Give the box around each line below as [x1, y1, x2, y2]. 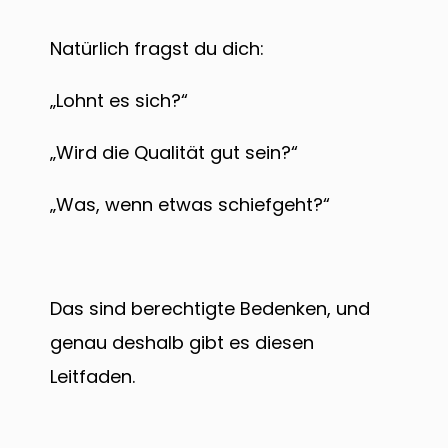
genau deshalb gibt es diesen [50, 330, 314, 356]
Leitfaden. [50, 364, 135, 390]
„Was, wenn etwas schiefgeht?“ [50, 192, 335, 218]
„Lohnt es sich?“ [50, 88, 193, 114]
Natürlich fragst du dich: [50, 36, 269, 62]
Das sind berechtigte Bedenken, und [50, 296, 370, 322]
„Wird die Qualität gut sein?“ [50, 140, 303, 166]
